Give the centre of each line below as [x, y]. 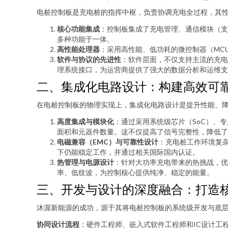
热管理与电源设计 [85, 162]
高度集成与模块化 [85, 121]
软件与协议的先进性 [89, 59]
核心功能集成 [78, 29]
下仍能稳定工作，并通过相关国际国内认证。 [128, 152]
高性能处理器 [78, 49]
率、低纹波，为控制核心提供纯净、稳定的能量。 [135, 172]
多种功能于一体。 [85, 39]
